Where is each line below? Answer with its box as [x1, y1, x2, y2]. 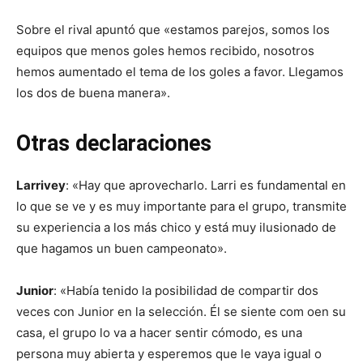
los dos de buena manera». [16, 84, 170, 100]
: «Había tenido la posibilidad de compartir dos [53, 282, 318, 298]
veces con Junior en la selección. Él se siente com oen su [16, 303, 346, 319]
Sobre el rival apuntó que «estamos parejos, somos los [16, 21, 330, 37]
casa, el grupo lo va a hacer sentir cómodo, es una [16, 324, 302, 340]
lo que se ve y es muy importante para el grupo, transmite [16, 198, 347, 214]
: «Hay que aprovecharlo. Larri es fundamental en [66, 177, 346, 193]
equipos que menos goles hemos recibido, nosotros [16, 42, 314, 58]
